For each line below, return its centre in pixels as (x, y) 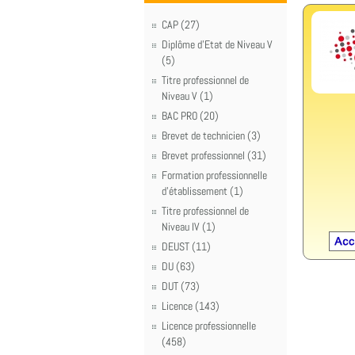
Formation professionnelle (214, 175)
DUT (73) (181, 286)
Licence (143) (191, 306)
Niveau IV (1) (189, 227)
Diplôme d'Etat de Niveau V (217, 44)
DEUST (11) (186, 246)
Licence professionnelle (209, 326)
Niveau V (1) (187, 96)
